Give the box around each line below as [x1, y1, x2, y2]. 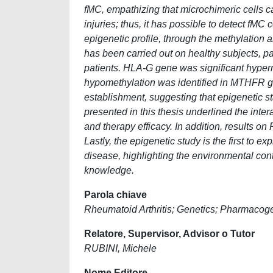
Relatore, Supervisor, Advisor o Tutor [84, 229, 255, 239]
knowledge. [84, 165, 134, 175]
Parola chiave [84, 190, 147, 200]
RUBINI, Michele [84, 243, 157, 253]
